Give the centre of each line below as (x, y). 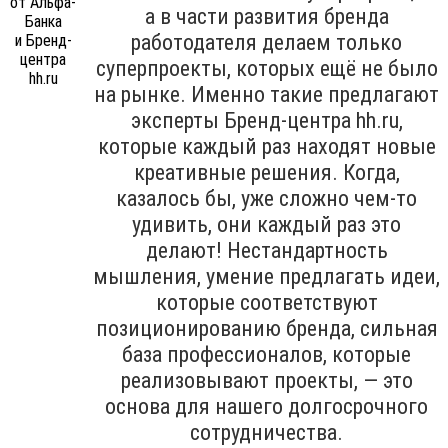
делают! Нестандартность (266, 250)
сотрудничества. (266, 432)
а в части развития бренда (266, 16)
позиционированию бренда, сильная (266, 328)
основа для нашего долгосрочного (266, 406)
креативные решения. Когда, (266, 172)
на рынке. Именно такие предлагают (266, 94)
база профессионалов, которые (266, 354)
